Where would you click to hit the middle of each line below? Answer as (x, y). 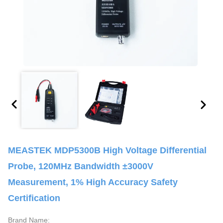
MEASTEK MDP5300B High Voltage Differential (107, 150)
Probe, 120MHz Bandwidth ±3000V (81, 166)
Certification (34, 198)
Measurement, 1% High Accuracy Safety (93, 182)
